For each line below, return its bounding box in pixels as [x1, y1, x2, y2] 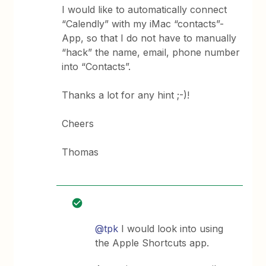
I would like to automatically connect [62, 4, 227, 15]
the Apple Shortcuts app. [95, 237, 210, 249]
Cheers [62, 118, 94, 129]
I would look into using [118, 223, 224, 235]
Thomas [62, 146, 99, 158]
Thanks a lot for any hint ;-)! [62, 89, 190, 101]
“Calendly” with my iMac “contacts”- [62, 18, 224, 30]
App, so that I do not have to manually [62, 32, 237, 44]
